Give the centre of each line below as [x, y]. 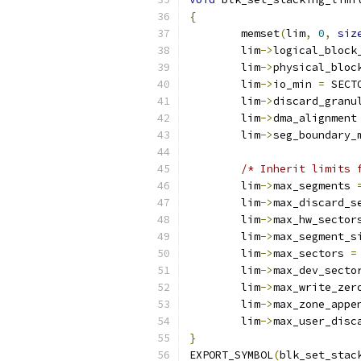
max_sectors [312, 253]
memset [260, 33]
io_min [296, 84]
